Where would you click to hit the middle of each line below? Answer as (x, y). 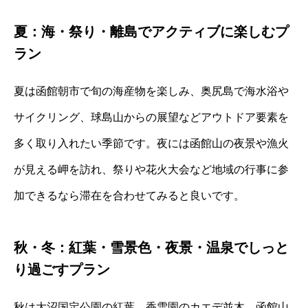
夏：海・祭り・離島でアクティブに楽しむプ (151, 32)
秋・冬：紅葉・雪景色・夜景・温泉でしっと (151, 248)
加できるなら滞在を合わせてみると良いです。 (129, 196)
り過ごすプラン (62, 270)
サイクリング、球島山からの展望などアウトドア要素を (151, 118)
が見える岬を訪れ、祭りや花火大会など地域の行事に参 (151, 170)
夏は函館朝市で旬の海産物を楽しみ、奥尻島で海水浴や (151, 91)
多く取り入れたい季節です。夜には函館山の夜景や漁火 (151, 144)
